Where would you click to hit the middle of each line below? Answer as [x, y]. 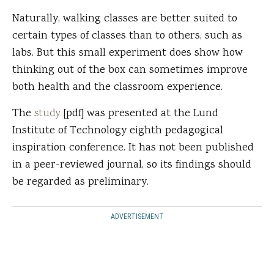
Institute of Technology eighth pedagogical [118, 131]
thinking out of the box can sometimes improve [130, 71]
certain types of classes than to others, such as [127, 36]
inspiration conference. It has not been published [133, 148]
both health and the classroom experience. [117, 88]
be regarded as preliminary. [80, 183]
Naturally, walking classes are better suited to [125, 19]
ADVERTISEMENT [137, 217]
